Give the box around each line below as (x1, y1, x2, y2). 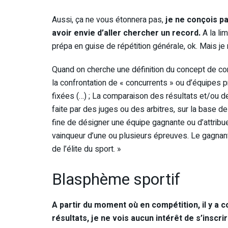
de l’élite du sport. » (52, 142, 121, 155)
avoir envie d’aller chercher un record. (52, 26, 201, 39)
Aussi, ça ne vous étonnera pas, (52, 13, 165, 26)
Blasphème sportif (52, 167, 180, 191)
